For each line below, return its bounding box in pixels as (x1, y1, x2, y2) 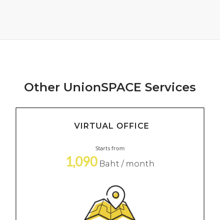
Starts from (95, 144, 125, 152)
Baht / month (97, 159, 155, 168)
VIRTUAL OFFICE (74, 121, 149, 131)
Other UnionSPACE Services (24, 80, 196, 94)
